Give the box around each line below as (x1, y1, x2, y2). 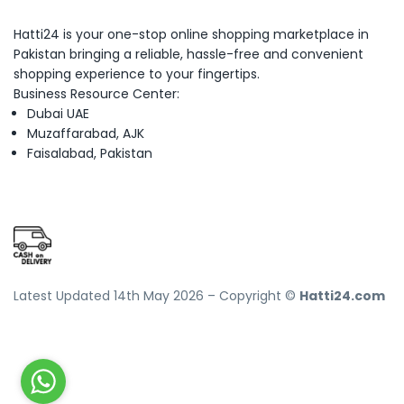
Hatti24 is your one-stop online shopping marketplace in (14, 25, 369, 43)
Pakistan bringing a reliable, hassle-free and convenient (14, 45, 363, 63)
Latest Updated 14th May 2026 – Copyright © (14, 286, 299, 305)
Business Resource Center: (14, 85, 179, 103)
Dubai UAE (27, 105, 89, 123)
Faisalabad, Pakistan (27, 144, 152, 162)
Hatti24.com (299, 286, 385, 305)
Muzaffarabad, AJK (27, 124, 144, 142)
